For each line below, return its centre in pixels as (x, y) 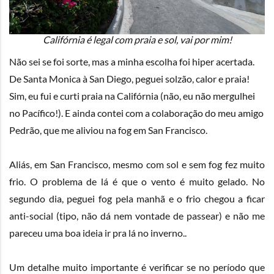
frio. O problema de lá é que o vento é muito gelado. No (137, 182)
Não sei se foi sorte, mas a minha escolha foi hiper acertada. (132, 62)
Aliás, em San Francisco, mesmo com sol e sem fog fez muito (137, 165)
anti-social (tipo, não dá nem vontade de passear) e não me (137, 216)
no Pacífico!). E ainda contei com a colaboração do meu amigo (136, 113)
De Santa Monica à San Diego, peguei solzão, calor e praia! (129, 79)
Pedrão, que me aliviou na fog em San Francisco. (108, 130)
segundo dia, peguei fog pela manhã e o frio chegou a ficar (137, 199)
